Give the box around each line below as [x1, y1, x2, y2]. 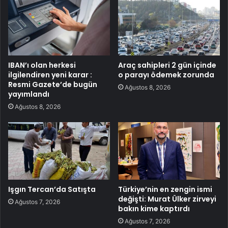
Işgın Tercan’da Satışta [8, 184, 96, 194]
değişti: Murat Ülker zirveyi [118, 194, 216, 204]
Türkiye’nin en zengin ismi [118, 184, 212, 194]
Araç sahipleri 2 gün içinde [118, 60, 216, 71]
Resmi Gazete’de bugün [8, 79, 97, 90]
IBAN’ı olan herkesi [8, 60, 76, 71]
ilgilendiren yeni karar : [8, 70, 92, 80]
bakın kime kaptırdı [118, 204, 190, 214]
